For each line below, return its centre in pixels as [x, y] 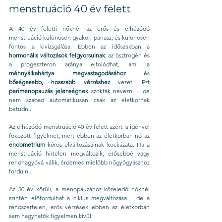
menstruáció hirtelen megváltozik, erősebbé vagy [79, 153]
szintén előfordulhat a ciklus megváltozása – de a [79, 198]
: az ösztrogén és [127, 55]
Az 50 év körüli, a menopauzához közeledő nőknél [79, 189]
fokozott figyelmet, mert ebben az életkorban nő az [79, 136]
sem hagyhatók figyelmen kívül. [51, 216]
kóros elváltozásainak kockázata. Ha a [97, 144]
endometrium [27, 144]
